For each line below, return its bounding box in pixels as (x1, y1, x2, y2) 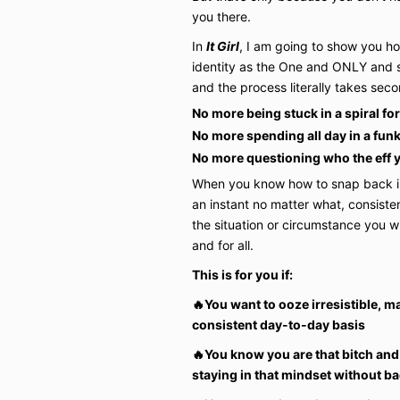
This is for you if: (191, 266, 293, 282)
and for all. (191, 237, 254, 253)
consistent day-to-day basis (191, 316, 365, 332)
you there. (191, 8, 251, 24)
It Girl (205, 37, 239, 54)
